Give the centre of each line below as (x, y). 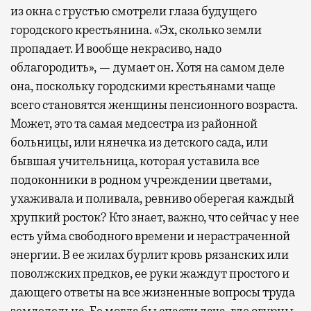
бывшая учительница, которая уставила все (135, 161)
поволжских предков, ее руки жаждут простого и (150, 274)
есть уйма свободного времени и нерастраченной (150, 236)
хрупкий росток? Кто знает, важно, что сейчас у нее (155, 218)
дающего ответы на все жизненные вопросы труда (153, 293)
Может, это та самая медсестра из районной (134, 124)
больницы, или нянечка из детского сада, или (139, 143)
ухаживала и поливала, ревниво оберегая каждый (152, 199)
